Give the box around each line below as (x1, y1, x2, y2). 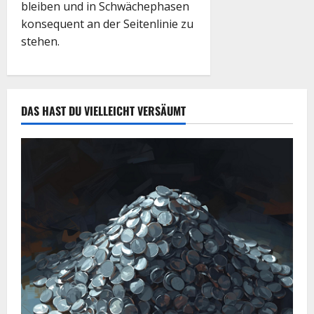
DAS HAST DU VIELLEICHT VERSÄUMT (21, 102, 186, 119)
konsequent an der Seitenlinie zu (21, 15, 193, 32)
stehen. (21, 33, 60, 49)
